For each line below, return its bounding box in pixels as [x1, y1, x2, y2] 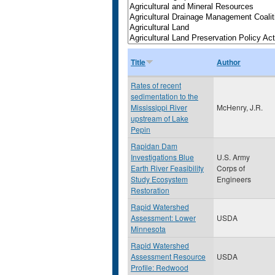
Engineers [217, 174, 251, 184]
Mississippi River [131, 102, 187, 112]
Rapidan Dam [131, 141, 177, 151]
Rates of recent [131, 80, 181, 90]
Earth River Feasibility [131, 163, 204, 173]
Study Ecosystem [131, 174, 188, 184]
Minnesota [131, 223, 166, 234]
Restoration [131, 185, 169, 195]
